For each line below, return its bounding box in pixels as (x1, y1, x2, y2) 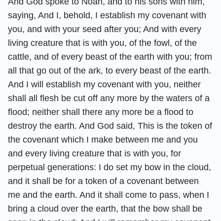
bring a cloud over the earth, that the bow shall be (8, 203, 202, 214)
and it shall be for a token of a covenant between (8, 176, 199, 186)
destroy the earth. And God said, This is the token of (8, 120, 212, 131)
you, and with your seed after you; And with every (8, 24, 201, 34)
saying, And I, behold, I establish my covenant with (8, 10, 206, 20)
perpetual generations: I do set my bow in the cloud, (8, 162, 211, 172)
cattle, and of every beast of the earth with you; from (8, 51, 212, 62)
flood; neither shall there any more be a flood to (8, 107, 193, 117)
